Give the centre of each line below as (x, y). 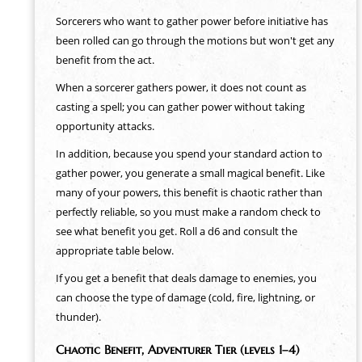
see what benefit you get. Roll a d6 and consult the (176, 231)
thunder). (78, 317)
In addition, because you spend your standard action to (189, 154)
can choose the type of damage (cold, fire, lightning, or (185, 297)
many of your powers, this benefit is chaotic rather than (189, 192)
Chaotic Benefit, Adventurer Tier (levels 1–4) (177, 350)
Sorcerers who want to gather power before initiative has (192, 21)
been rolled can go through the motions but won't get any (195, 40)
